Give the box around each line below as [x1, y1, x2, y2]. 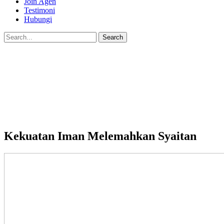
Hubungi [24, 15, 52, 23]
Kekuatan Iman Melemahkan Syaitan [4, 129, 196, 142]
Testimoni [24, 6, 55, 14]
